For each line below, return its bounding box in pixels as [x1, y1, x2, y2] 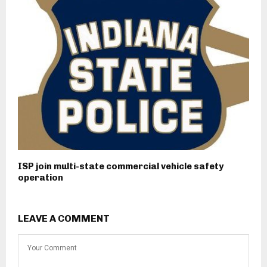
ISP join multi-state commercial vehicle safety [18, 160, 223, 172]
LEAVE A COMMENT [18, 212, 110, 224]
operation [18, 172, 63, 183]
